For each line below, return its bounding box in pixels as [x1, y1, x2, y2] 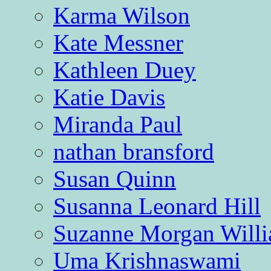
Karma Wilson [53, 2, 190, 29]
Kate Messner [53, 30, 183, 56]
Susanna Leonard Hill [53, 193, 261, 220]
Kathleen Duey [53, 57, 196, 83]
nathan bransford [53, 139, 214, 165]
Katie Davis [53, 84, 165, 111]
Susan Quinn [53, 166, 176, 192]
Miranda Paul [53, 111, 182, 138]
